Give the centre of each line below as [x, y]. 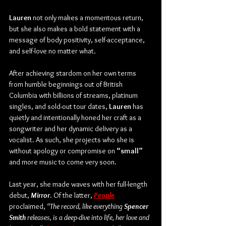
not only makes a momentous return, [88, 17]
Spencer [137, 206]
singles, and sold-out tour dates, [59, 106]
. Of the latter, [71, 195]
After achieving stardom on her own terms [73, 73]
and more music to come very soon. [63, 162]
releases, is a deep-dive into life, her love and [88, 217]
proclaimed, [28, 206]
